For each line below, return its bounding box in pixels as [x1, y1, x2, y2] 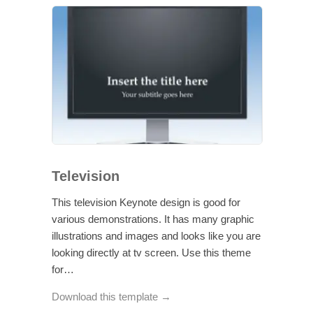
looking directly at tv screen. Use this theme [52, 246, 251, 259]
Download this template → [52, 290, 171, 303]
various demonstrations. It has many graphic [52, 212, 254, 225]
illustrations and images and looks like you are [52, 229, 261, 242]
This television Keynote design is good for [52, 196, 240, 208]
